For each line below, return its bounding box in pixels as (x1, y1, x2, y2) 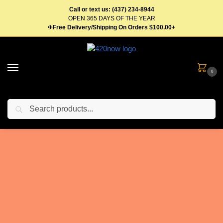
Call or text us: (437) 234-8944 (69, 5, 154, 13)
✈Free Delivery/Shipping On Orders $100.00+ (48, 23, 175, 31)
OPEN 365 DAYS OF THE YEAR (68, 14, 155, 22)
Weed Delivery (30, 132, 193, 159)
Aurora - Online (26, 168, 197, 195)
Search (192, 100, 213, 108)
